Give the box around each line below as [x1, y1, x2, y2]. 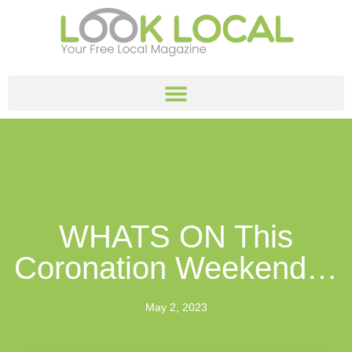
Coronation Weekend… [14, 251, 338, 285]
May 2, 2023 [145, 301, 207, 313]
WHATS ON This [59, 219, 293, 254]
